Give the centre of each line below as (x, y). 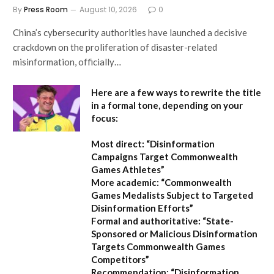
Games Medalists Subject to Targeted (172, 195)
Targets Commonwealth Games (158, 246)
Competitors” (120, 259)
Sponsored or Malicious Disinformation (174, 233)
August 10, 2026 (108, 9)
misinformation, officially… (67, 61)
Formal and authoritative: (146, 220)
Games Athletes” (128, 169)
